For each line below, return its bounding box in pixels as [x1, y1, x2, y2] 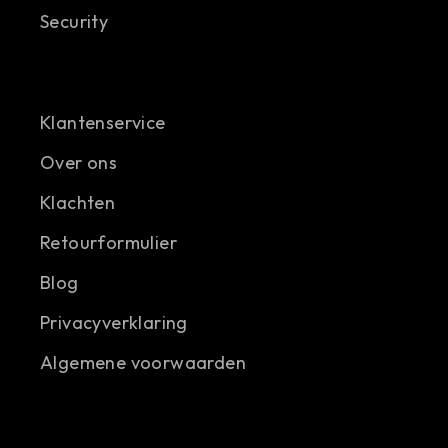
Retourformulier [40, 230, 177, 254]
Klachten [40, 190, 116, 214]
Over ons [40, 150, 118, 174]
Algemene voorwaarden [40, 350, 246, 374]
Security [40, 9, 109, 33]
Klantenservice [40, 110, 166, 134]
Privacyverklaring [40, 310, 188, 334]
